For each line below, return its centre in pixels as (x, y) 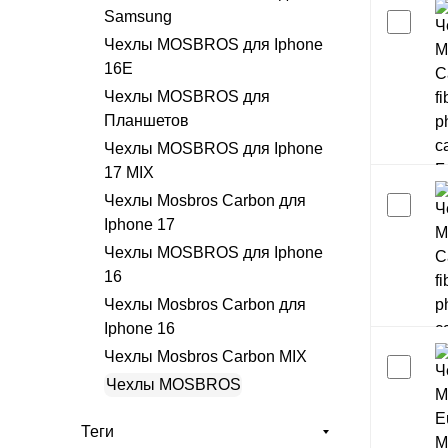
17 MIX (129, 172)
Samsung (138, 16)
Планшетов (146, 120)
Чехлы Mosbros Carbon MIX (205, 356)
